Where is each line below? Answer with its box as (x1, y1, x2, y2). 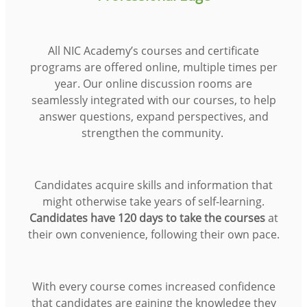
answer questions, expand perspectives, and (38, 108, 269, 124)
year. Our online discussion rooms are (55, 75, 252, 91)
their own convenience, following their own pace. (27, 226, 280, 242)
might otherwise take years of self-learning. (42, 193, 265, 209)
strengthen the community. (81, 125, 226, 140)
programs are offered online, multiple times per (29, 59, 278, 75)
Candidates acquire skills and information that (34, 177, 273, 193)
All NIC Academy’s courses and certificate (48, 42, 259, 58)
